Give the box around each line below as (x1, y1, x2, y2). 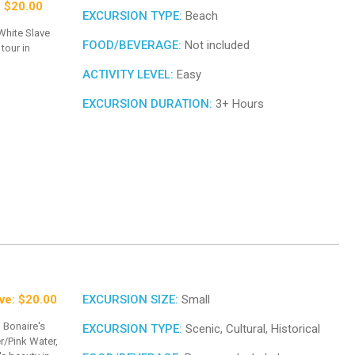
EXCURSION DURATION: (82, 97, 212, 112)
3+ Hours (212, 97, 264, 112)
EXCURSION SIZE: (82, 292, 178, 307)
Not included (181, 38, 250, 53)
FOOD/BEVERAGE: (82, 38, 181, 53)
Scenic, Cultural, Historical (182, 322, 320, 337)
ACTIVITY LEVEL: (82, 67, 174, 82)
